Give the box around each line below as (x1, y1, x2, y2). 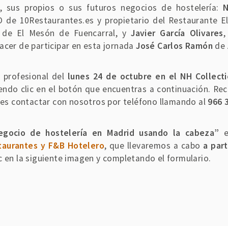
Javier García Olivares (131, 27, 223, 39)
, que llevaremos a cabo (104, 139, 204, 151)
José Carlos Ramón (136, 40, 213, 52)
